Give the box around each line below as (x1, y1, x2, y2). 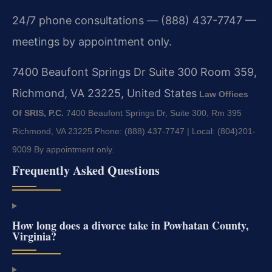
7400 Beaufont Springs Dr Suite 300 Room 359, (12, 65, 257, 78)
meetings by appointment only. (12, 35, 172, 49)
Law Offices (199, 89, 248, 99)
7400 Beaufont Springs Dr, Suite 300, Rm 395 (64, 107, 242, 118)
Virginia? (12, 228, 56, 244)
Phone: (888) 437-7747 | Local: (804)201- (92, 126, 256, 136)
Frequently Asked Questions (12, 161, 160, 179)
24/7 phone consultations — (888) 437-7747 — (12, 14, 256, 27)
